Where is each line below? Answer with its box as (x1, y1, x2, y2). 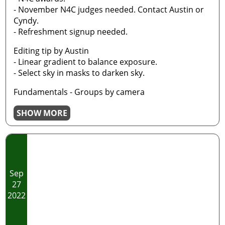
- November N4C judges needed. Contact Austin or (14, 4, 204, 15)
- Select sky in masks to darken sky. (14, 67, 145, 78)
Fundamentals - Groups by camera (14, 86, 145, 97)
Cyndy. (14, 15, 39, 26)
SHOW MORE (17, 107, 68, 119)
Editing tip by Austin (14, 45, 89, 56)
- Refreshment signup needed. (14, 26, 128, 37)
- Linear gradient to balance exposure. (14, 56, 158, 67)
